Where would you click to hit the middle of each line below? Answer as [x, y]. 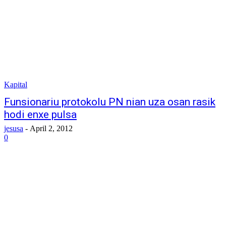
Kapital [16, 84]
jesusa [14, 128]
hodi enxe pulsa [40, 115]
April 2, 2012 [51, 128]
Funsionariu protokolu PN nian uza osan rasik [110, 102]
